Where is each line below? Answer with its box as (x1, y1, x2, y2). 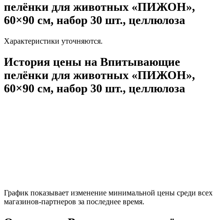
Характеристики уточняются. (4, 36, 103, 45)
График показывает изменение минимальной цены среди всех (4, 188, 213, 197)
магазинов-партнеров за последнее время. (4, 197, 144, 206)
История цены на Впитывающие (4, 55, 180, 68)
